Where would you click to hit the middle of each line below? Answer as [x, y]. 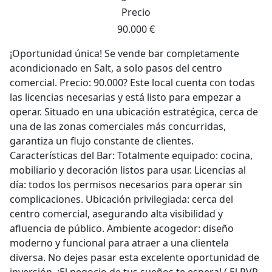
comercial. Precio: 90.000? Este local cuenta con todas [132, 83]
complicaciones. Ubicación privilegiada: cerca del [121, 199]
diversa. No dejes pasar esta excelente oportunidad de [134, 257]
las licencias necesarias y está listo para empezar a [125, 97]
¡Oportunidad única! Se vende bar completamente [124, 53]
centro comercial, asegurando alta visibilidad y [116, 214]
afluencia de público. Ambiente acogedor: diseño [122, 228]
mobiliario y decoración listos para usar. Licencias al [128, 170]
